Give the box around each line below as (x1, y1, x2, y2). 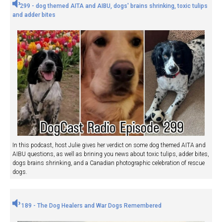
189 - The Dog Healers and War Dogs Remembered (20, 202, 162, 209)
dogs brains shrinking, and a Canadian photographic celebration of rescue (12, 159, 205, 166)
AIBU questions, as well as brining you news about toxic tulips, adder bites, (12, 150, 209, 158)
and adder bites (12, 11, 55, 19)
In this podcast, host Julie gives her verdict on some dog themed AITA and (12, 141, 206, 149)
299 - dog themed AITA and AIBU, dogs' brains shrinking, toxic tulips (20, 2, 208, 10)
